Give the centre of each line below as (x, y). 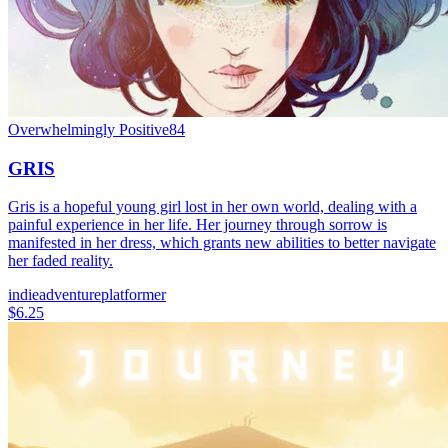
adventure (70, 295)
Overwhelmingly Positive (88, 129)
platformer (133, 295)
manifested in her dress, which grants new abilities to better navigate (222, 243)
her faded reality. (60, 261)
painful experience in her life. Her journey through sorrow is (197, 225)
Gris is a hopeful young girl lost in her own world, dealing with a (212, 207)
